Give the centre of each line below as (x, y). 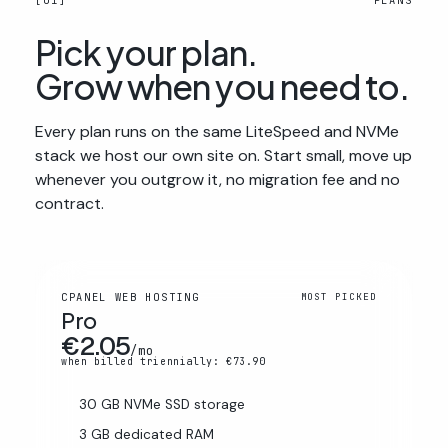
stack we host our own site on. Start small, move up (223, 155)
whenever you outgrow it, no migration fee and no (217, 179)
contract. (69, 203)
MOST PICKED (338, 296)
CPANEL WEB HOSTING (130, 297)
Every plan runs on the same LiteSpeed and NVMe (217, 131)
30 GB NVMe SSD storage (162, 404)
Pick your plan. (146, 52)
